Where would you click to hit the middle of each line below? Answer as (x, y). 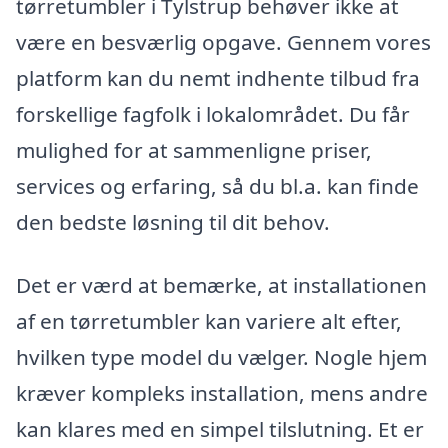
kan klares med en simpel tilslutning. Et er (220, 429)
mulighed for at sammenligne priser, (194, 149)
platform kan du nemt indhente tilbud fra (218, 77)
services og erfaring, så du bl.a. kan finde (217, 185)
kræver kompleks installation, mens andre (222, 393)
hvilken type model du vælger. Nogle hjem (221, 357)
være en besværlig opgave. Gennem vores (223, 41)
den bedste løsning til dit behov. (173, 221)
